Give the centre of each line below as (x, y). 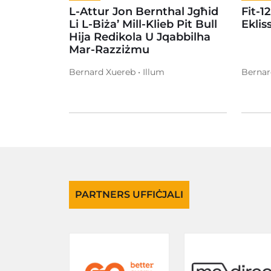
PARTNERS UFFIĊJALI (129, 195)
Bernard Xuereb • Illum (117, 72)
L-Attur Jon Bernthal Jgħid (144, 11)
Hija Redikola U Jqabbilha (140, 37)
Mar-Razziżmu (111, 49)
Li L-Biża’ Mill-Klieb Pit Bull (143, 24)
